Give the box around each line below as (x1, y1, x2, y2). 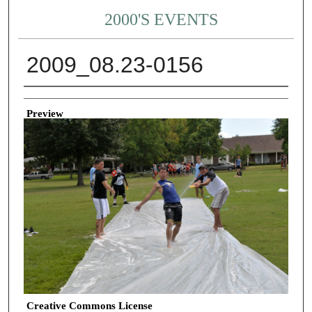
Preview (26, 107, 63, 119)
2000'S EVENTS (104, 10, 219, 29)
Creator (23, 91, 56, 103)
